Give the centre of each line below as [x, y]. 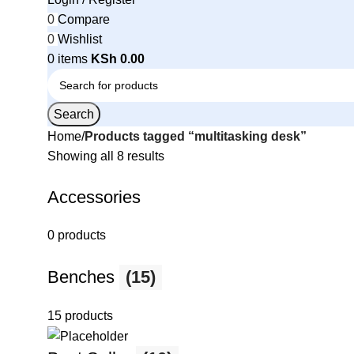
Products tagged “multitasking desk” [196, 136]
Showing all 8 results [106, 156]
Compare [84, 19]
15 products [80, 316]
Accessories [94, 197]
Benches [83, 277]
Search [74, 114]
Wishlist [80, 39]
